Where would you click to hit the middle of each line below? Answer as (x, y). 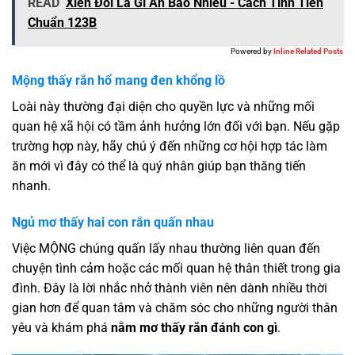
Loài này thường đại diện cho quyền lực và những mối (163, 107)
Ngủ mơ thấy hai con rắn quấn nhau (113, 223)
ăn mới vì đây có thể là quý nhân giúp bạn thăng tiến (159, 166)
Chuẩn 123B (62, 23)
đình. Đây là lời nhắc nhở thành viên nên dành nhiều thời (170, 288)
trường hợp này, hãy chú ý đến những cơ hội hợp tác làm (170, 147)
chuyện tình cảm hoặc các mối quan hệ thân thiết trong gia (176, 269)
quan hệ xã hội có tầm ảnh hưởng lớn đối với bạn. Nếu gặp (176, 127)
